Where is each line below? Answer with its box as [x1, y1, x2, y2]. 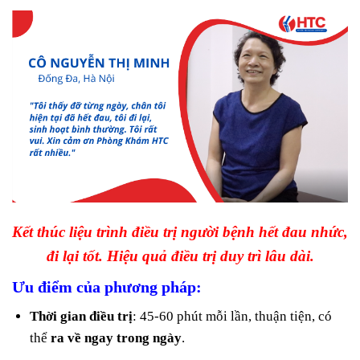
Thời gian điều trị [30, 308, 133, 324]
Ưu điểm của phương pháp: [12, 277, 202, 296]
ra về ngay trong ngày [51, 329, 182, 346]
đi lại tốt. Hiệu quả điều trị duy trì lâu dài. [46, 247, 314, 264]
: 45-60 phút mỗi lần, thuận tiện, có [133, 308, 333, 324]
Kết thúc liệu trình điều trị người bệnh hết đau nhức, [12, 223, 348, 240]
